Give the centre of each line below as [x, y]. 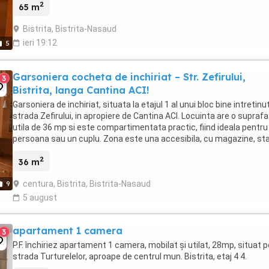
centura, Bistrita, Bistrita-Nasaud [87, 184]
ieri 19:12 [40, 43]
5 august [40, 198]
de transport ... [41, 150]
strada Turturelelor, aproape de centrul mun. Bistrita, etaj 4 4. [130, 257]
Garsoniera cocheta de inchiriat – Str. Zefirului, [129, 77]
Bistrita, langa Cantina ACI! [81, 90]
